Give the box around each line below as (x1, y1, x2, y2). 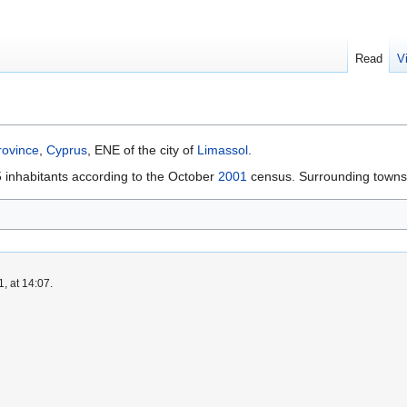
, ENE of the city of (87, 143, 197, 158)
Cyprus (46, 143, 87, 158)
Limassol (197, 143, 248, 158)
